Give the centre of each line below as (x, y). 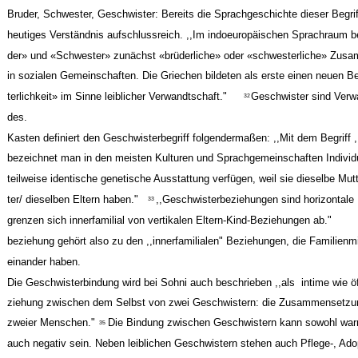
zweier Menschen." (51, 323)
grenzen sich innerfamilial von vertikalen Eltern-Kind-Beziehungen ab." (169, 220)
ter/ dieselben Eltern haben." (72, 199)
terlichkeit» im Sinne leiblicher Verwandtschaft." (117, 97)
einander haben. (44, 261)
